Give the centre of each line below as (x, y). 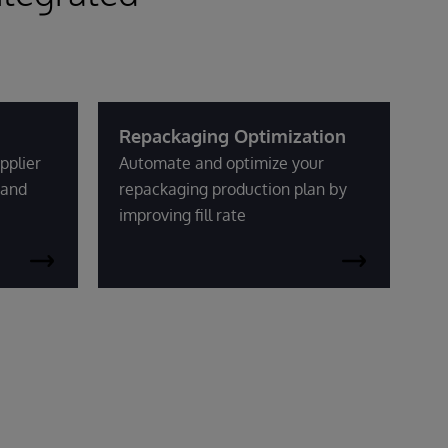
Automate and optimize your (221, 162)
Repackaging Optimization (232, 135)
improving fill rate (182, 214)
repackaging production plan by (233, 188)
